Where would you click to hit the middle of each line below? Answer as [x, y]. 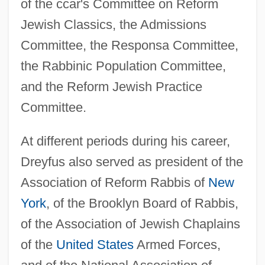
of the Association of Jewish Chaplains [130, 224]
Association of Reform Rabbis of [114, 182]
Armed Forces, [177, 244]
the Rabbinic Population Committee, [123, 66]
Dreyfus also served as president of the [132, 161]
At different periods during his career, [125, 141]
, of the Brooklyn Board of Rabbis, [142, 203]
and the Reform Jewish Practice [111, 86]
